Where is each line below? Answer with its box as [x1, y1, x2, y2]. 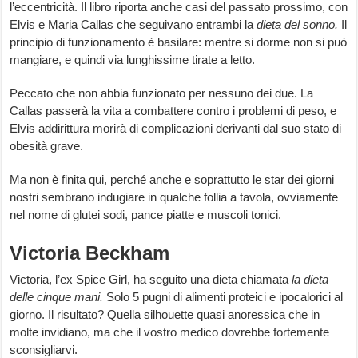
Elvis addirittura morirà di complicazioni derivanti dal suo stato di [10, 121, 342, 136]
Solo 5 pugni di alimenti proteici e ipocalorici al [106, 290, 344, 304]
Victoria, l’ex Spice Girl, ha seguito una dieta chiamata [10, 272, 292, 287]
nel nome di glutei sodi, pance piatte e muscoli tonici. [10, 208, 282, 222]
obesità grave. [10, 139, 84, 153]
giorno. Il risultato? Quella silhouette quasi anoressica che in [10, 308, 320, 322]
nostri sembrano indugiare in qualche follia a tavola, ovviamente [10, 190, 339, 205]
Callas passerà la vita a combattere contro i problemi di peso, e [10, 104, 337, 118]
